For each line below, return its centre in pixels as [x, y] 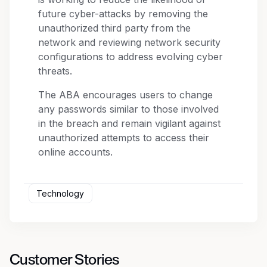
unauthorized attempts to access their [124, 138]
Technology [60, 193]
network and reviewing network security [129, 43]
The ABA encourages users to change [125, 95]
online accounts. [75, 152]
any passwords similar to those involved [128, 109]
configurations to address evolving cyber [131, 57]
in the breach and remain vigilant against [129, 124]
